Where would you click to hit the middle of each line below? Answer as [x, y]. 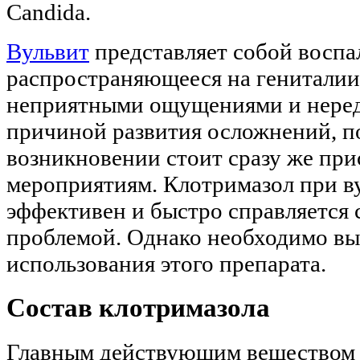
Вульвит [48, 51]
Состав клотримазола [138, 307]
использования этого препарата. [166, 263]
